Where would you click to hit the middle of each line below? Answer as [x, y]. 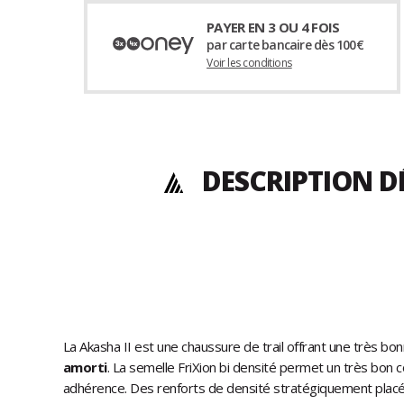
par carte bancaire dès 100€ [285, 45]
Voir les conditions [249, 63]
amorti [85, 367]
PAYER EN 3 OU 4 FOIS [273, 28]
